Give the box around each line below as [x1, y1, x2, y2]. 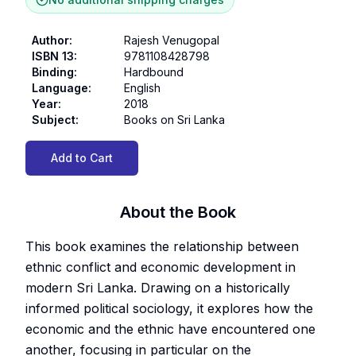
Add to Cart [51, 150, 113, 164]
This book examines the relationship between [25, 238, 299, 254]
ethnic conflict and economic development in [25, 258, 296, 275]
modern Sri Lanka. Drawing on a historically [25, 279, 290, 296]
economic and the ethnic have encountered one [25, 320, 315, 337]
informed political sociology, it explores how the [25, 300, 313, 316]
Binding [32, 64, 74, 79]
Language [32, 80, 88, 95]
